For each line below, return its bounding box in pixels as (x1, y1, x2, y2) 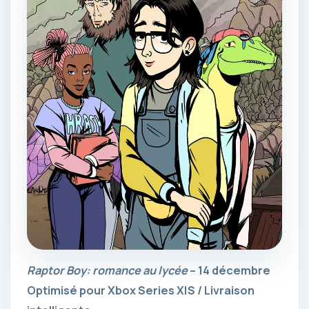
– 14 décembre (188, 262, 270, 278)
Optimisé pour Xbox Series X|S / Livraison (27, 282, 255, 298)
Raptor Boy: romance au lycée (27, 262, 188, 278)
